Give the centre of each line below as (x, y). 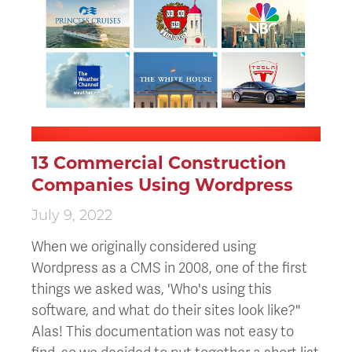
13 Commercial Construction (159, 163)
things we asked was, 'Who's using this (152, 289)
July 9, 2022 (72, 217)
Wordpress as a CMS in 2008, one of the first (169, 268)
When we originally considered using (144, 246)
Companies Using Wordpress (162, 185)
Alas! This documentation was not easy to (163, 331)
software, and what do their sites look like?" (166, 310)
